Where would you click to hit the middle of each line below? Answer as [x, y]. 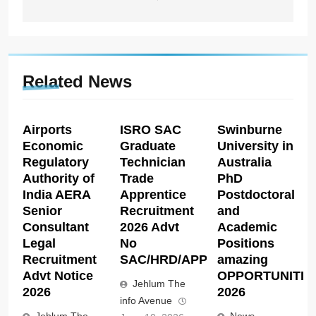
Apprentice [153, 194]
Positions [245, 243]
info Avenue [146, 300]
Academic [247, 227]
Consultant [56, 227]
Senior [42, 211]
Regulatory [56, 162]
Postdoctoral [256, 194]
